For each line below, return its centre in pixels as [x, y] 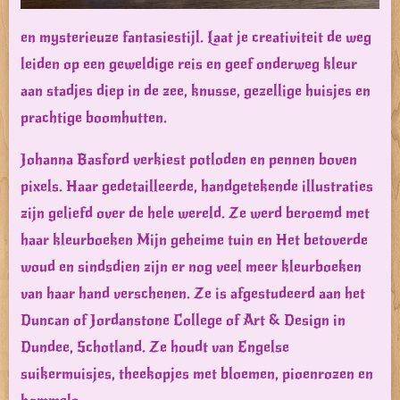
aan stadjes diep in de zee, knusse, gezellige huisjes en [196, 91]
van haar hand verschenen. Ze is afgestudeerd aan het [193, 294]
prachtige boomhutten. [94, 118]
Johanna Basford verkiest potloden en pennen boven [189, 160]
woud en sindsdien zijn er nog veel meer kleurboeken [191, 267]
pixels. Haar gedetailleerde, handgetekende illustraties [197, 187]
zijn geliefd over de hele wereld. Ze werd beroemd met [195, 213]
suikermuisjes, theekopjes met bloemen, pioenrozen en [197, 374]
